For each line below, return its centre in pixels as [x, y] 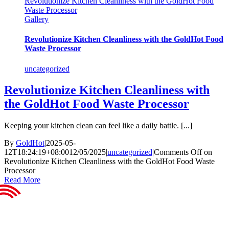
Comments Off [178, 152]
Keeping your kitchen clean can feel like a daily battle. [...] [98, 126]
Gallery [37, 19]
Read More [22, 180]
